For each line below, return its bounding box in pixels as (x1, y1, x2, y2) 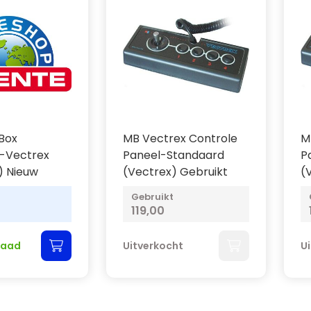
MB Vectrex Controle (123, 131, 237, 146)
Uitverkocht (123, 239, 183, 253)
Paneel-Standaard (123, 147, 224, 163)
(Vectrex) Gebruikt (123, 164, 228, 180)
